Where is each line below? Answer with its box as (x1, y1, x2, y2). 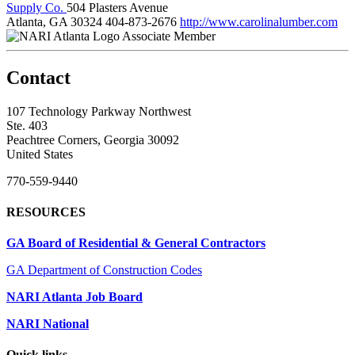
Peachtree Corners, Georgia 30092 (6, 132, 179, 147)
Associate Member (122, 29, 216, 43)
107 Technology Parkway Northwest (6, 104, 191, 118)
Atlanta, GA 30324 (6, 14, 102, 29)
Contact (6, 67, 71, 88)
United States (6, 147, 73, 161)
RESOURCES (6, 204, 86, 219)
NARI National (6, 317, 89, 331)
